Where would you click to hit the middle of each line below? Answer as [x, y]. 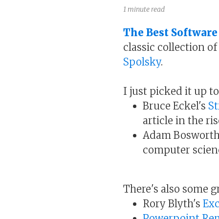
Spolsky [142, 62]
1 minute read [144, 9]
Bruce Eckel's [175, 106]
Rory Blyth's [173, 203]
